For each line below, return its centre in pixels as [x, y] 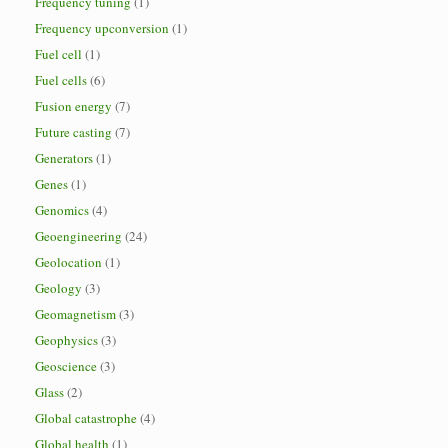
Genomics [62, 210]
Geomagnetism [75, 314]
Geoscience [66, 366]
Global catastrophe [86, 418]
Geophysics [66, 340]
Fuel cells [61, 80]
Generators [64, 158]
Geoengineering [78, 236]
